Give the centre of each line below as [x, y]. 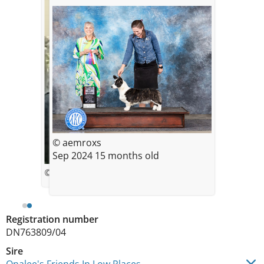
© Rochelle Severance [89, 173]
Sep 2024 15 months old [127, 155]
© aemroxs [77, 142]
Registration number [52, 219]
